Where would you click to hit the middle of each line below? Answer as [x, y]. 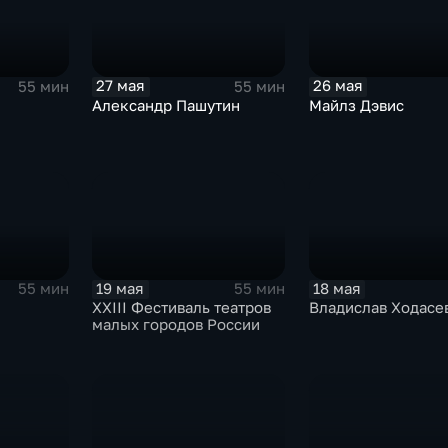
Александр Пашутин [166, 105]
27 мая [121, 86]
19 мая [120, 288]
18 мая [336, 288]
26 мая [337, 86]
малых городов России [176, 324]
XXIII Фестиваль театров [182, 307]
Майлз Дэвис [356, 105]
